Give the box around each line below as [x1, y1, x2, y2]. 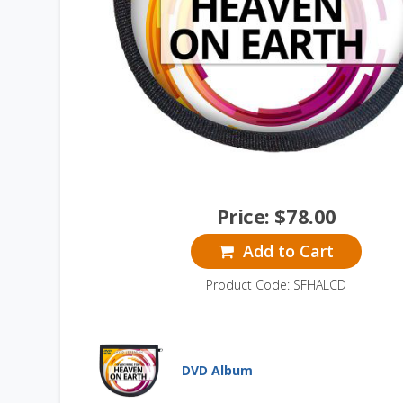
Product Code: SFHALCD [206, 275, 347, 293]
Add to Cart [238, 240, 335, 263]
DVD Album [182, 362, 254, 380]
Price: [216, 201, 275, 229]
